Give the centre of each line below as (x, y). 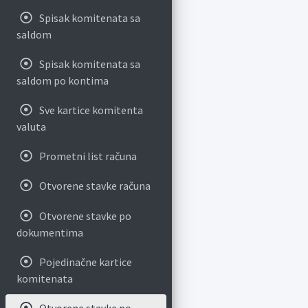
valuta (31, 127)
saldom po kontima (63, 80)
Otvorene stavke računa (95, 186)
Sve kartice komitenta (91, 110)
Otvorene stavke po (85, 216)
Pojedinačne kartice (85, 262)
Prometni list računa (88, 156)
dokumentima (50, 232)
